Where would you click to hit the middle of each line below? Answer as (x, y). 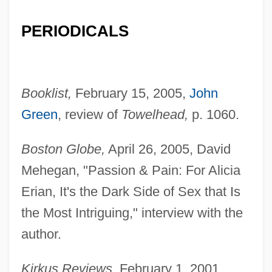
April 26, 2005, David (168, 149)
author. (41, 234)
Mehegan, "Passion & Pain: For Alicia (131, 170)
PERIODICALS (75, 31)
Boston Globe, (63, 149)
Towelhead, (155, 114)
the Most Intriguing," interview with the (132, 212)
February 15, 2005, (130, 93)
